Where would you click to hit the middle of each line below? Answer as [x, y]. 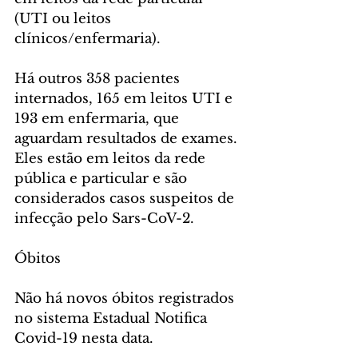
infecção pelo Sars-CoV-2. [104, 219]
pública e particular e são [103, 179]
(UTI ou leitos [65, 19]
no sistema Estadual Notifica [113, 319]
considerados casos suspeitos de [126, 199]
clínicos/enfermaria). [88, 39]
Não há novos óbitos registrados [126, 299]
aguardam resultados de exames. [128, 139]
